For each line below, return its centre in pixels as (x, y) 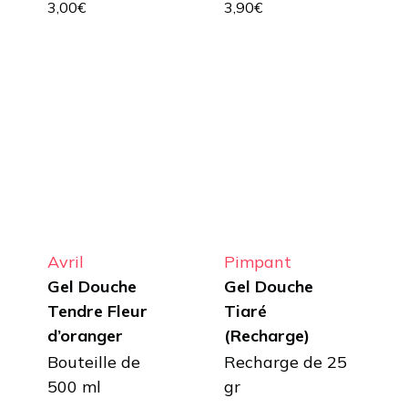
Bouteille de (93, 362)
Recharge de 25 (286, 362)
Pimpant (258, 261)
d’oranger (85, 335)
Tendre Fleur (97, 311)
